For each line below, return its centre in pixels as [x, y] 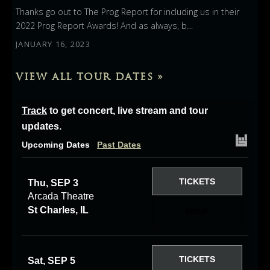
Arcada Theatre [61, 196]
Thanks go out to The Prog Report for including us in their [128, 12]
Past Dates [119, 145]
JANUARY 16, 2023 [53, 44]
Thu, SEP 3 [53, 183]
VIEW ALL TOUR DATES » [90, 77]
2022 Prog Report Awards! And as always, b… [105, 26]
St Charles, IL [58, 210]
